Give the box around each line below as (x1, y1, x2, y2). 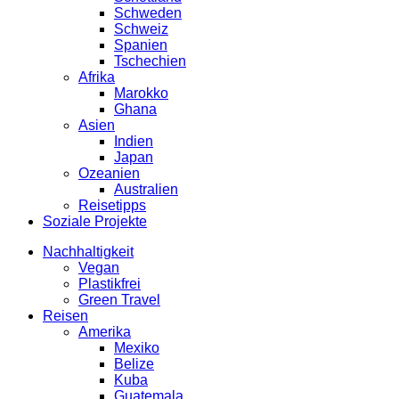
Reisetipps (78, 198, 146, 214)
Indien (114, 134, 153, 150)
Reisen (43, 308, 88, 324)
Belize (114, 356, 154, 372)
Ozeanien (78, 166, 140, 182)
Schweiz (114, 21, 168, 37)
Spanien (114, 37, 167, 53)
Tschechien (114, 53, 186, 69)
